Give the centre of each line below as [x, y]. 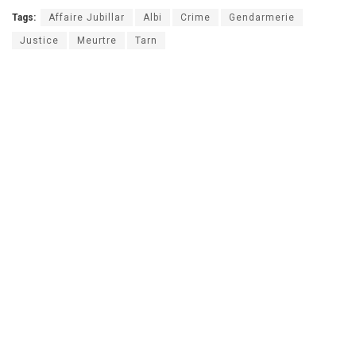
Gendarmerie [262, 18]
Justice [39, 41]
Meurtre [97, 41]
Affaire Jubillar [87, 18]
